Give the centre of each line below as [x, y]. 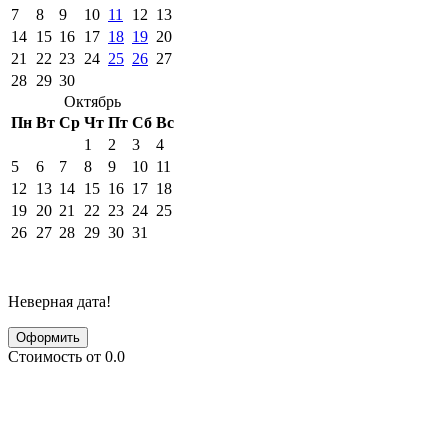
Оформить [48, 337]
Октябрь [92, 101]
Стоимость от [56, 356]
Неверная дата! [59, 301]
